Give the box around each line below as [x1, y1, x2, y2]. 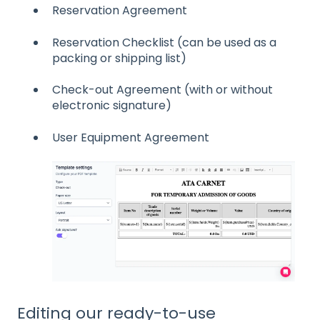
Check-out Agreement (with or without [52, 81, 273, 99]
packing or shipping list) [52, 49, 186, 66]
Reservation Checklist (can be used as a [52, 34, 276, 51]
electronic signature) [52, 97, 171, 114]
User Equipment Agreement [52, 129, 209, 146]
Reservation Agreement [52, 2, 187, 19]
